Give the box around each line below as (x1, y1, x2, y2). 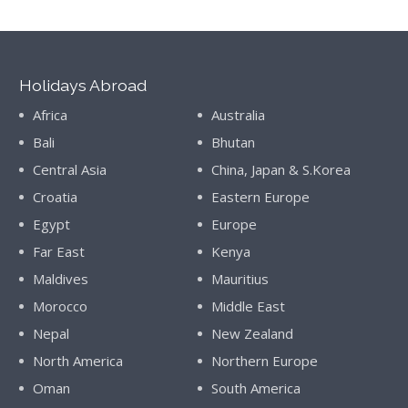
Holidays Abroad (18, 76, 147, 96)
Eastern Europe (211, 188, 311, 207)
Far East (32, 242, 85, 261)
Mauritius (211, 270, 270, 289)
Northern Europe (211, 352, 319, 371)
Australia (211, 106, 266, 125)
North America (32, 352, 123, 371)
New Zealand (211, 324, 294, 343)
